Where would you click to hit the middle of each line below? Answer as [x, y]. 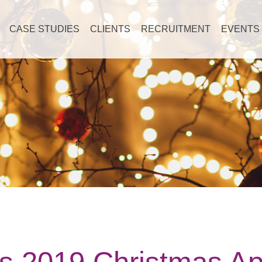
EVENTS [240, 29]
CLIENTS [110, 29]
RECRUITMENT [176, 29]
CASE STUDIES [44, 29]
